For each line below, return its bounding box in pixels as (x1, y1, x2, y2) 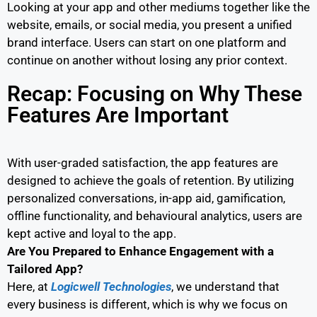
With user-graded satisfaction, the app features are (7, 155, 278, 170)
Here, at (7, 279, 51, 294)
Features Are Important (7, 102, 229, 127)
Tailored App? (7, 261, 86, 276)
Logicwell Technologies (51, 279, 171, 294)
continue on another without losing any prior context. (7, 52, 290, 67)
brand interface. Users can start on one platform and (7, 35, 287, 50)
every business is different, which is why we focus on (7, 296, 287, 311)
